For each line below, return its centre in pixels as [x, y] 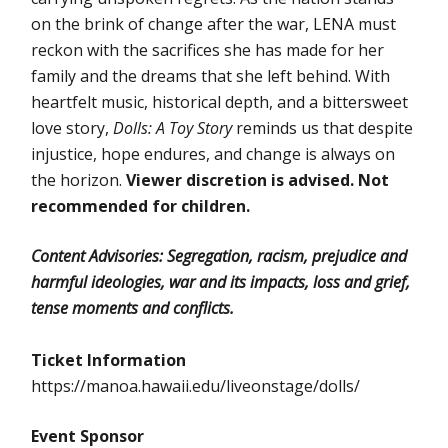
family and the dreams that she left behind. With [211, 76]
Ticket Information [109, 360]
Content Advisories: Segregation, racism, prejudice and [219, 256]
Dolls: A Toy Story [173, 128]
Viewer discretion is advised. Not [258, 180]
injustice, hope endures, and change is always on [213, 154]
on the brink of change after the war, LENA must [214, 24]
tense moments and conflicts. [133, 308]
